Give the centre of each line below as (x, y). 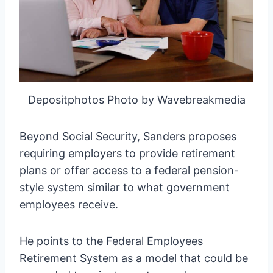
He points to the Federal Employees (111, 241)
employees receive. (69, 204)
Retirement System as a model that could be (134, 258)
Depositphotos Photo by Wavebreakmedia (136, 99)
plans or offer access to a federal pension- (129, 170)
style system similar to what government (125, 187)
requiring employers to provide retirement (127, 153)
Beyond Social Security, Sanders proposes (128, 136)
